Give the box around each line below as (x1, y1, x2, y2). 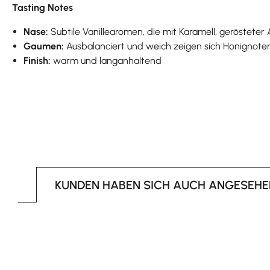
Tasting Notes (12, 1, 73, 13)
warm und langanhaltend (51, 54, 162, 66)
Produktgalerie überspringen (11, 221, 133, 233)
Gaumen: (24, 40, 64, 52)
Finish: (24, 54, 51, 66)
